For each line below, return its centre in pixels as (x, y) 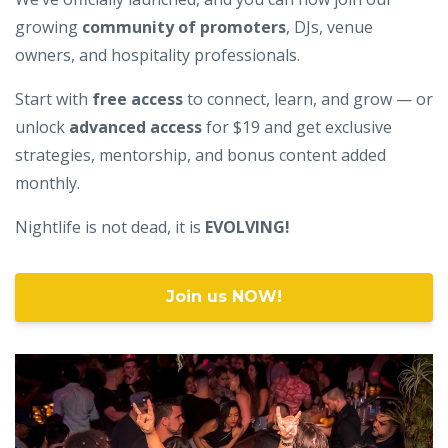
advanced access (135, 126)
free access (137, 98)
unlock (42, 126)
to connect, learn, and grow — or (308, 98)
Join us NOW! (224, 297)
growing (48, 26)
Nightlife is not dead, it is (108, 226)
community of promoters (184, 26)
